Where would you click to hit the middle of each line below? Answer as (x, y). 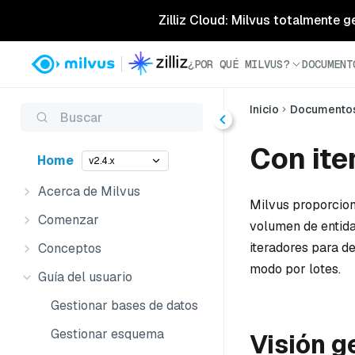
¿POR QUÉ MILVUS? (239, 64)
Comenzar (69, 220)
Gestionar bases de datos (124, 305)
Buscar (81, 117)
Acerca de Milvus (89, 191)
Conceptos (70, 248)
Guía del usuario (85, 277)
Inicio (264, 109)
